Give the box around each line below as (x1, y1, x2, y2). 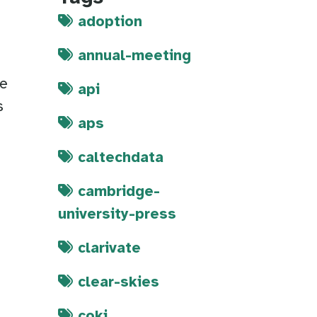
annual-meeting (78, 48, 191, 64)
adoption (78, 14, 142, 30)
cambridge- (78, 184, 160, 200)
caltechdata (78, 150, 163, 166)
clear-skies (78, 275, 159, 291)
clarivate (78, 241, 141, 257)
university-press (58, 207, 176, 223)
